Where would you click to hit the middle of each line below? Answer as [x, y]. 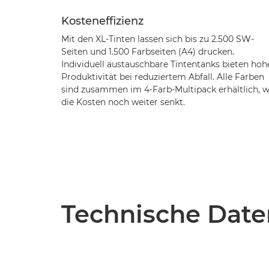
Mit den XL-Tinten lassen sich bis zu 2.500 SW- [158, 39]
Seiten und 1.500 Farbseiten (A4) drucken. [148, 52]
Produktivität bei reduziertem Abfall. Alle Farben [163, 77]
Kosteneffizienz [102, 21]
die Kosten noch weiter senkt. [123, 102]
